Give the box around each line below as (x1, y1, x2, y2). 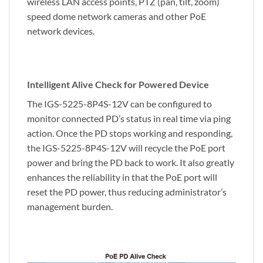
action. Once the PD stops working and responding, (27, 127, 232, 139)
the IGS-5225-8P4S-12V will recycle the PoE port (27, 142, 225, 154)
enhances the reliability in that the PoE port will (27, 171, 217, 183)
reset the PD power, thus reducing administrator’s (27, 186, 227, 198)
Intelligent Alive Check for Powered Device (27, 79, 209, 90)
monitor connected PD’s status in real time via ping (27, 113, 231, 124)
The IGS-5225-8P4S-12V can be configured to (27, 98, 212, 110)
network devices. (27, 25, 95, 36)
